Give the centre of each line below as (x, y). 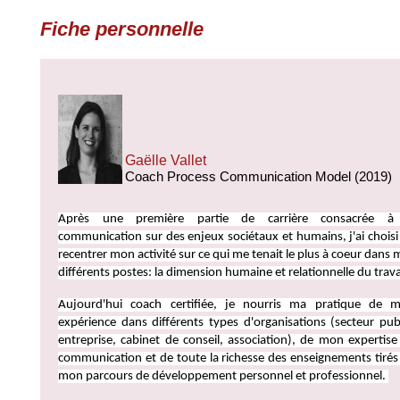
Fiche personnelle (122, 29)
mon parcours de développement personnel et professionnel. (223, 376)
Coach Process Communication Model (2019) (258, 176)
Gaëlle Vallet (166, 160)
